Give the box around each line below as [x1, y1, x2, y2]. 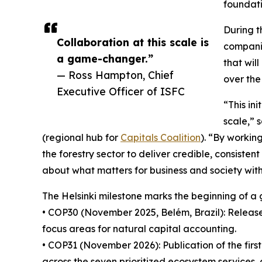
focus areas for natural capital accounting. [42, 222, 236, 235]
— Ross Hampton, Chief [57, 68, 174, 81]
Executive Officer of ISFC [57, 84, 185, 98]
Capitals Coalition [120, 131, 201, 143]
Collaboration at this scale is [57, 35, 209, 49]
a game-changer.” [57, 51, 153, 65]
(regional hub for [42, 131, 120, 143]
